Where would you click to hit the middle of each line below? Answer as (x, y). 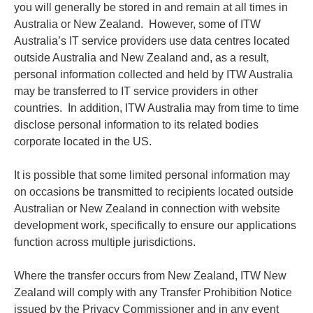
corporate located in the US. (84, 141)
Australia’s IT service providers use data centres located (152, 41)
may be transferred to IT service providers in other (136, 91)
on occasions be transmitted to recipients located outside (154, 191)
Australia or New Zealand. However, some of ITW (137, 24)
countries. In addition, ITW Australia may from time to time (156, 108)
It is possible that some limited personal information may (152, 175)
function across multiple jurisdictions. (105, 242)
